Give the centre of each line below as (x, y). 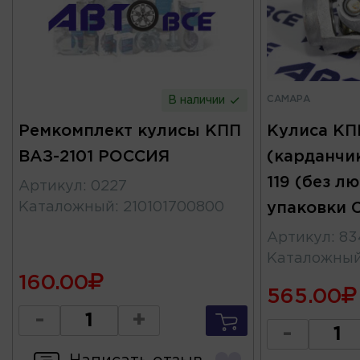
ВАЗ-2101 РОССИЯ (94, 157)
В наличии (198, 101)
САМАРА (288, 100)
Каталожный (67, 208)
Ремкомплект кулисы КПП (130, 131)
